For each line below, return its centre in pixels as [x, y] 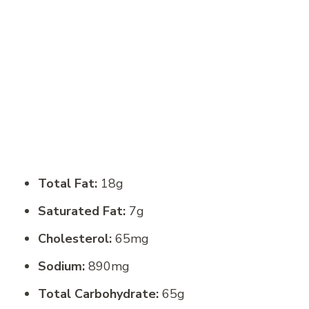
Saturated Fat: [82, 211]
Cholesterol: [75, 238]
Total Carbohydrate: [98, 293]
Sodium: [61, 266]
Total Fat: [68, 183]
